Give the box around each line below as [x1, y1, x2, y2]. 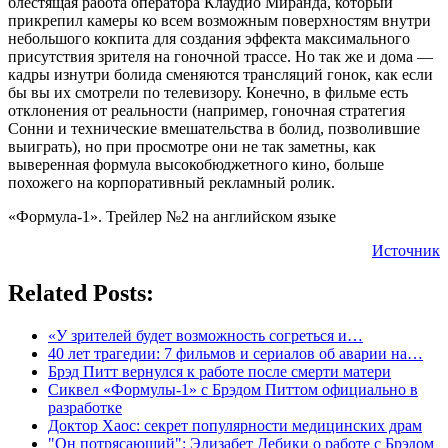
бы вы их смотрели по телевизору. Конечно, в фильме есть [8, 83, 408, 101]
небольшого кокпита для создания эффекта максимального [8, 29, 410, 47]
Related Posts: [8, 279, 154, 306]
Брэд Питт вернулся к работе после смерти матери [48, 362, 391, 380]
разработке [48, 398, 122, 416]
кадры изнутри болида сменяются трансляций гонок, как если [8, 65, 433, 83]
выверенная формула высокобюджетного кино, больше [8, 155, 384, 173]
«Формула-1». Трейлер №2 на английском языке [8, 207, 336, 225]
